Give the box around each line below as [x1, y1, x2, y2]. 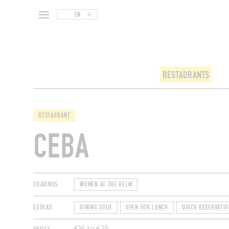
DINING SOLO [80, 203, 112, 212]
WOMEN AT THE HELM [80, 180, 132, 189]
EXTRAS [33, 203, 52, 212]
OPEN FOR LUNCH [126, 203, 168, 212]
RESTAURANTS [162, 69, 209, 82]
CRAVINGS [33, 180, 58, 189]
